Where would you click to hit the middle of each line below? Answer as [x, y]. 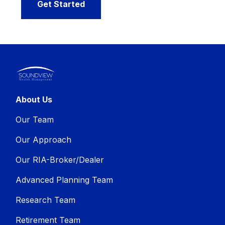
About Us [34, 100]
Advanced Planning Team [65, 180]
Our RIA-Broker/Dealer [60, 160]
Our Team [35, 120]
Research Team [46, 200]
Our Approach [44, 140]
